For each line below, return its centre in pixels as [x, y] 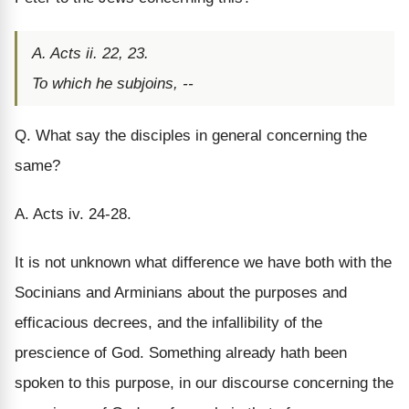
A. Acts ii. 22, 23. [90, 53]
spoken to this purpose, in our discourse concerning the [204, 383]
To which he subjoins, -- [113, 83]
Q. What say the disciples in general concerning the [191, 135]
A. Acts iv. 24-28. [73, 214]
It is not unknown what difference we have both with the [203, 262]
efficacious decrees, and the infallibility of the [168, 322]
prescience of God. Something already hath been [181, 352]
